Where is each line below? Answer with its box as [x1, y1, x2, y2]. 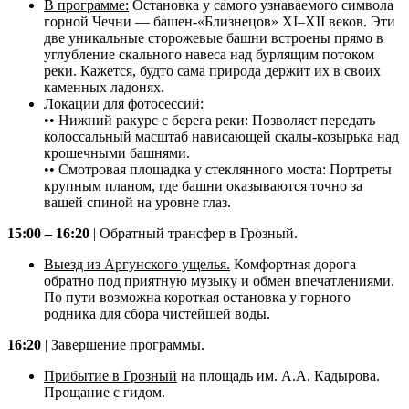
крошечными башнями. [44, 145, 190, 162]
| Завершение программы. [41, 337, 204, 353]
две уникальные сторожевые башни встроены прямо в [44, 30, 383, 47]
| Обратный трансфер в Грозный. [89, 225, 298, 242]
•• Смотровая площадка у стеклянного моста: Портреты [44, 162, 392, 178]
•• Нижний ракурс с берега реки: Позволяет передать [44, 112, 375, 129]
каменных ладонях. [44, 79, 164, 96]
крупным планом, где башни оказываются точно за [44, 178, 362, 194]
